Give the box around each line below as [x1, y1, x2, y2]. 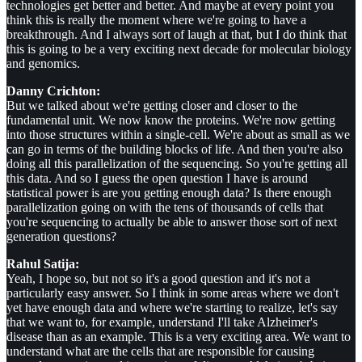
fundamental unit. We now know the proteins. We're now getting [6, 113, 335, 128]
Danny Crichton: [6, 84, 100, 99]
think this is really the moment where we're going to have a [6, 13, 306, 27]
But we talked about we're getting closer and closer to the [6, 99, 297, 113]
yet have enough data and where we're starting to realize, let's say [6, 301, 338, 315]
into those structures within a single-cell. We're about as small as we [6, 128, 350, 142]
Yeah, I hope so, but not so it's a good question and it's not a [6, 271, 310, 286]
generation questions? [6, 229, 116, 244]
